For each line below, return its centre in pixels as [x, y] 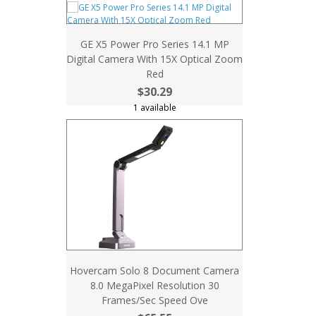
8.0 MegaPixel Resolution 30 [154, 285]
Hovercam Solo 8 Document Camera [154, 271]
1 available [154, 108]
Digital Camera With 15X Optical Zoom [154, 59]
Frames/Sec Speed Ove [154, 300]
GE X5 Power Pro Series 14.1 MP [154, 44]
